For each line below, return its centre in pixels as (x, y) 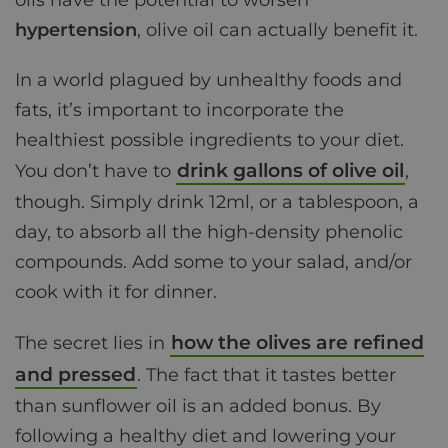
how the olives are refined (297, 343)
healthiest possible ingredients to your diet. (209, 140)
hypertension (76, 30)
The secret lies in (92, 343)
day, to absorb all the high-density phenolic (209, 232)
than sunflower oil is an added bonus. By (198, 406)
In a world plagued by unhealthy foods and (208, 80)
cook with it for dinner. (116, 292)
